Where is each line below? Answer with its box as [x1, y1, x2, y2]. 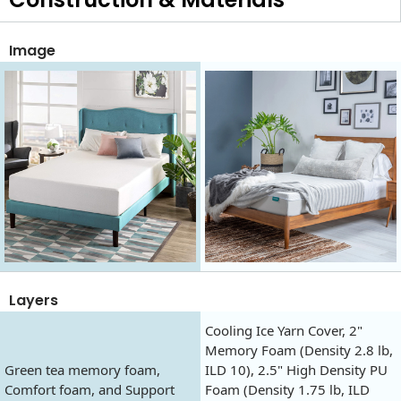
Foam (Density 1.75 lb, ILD [205, 380, 370, 398]
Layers [9, 289, 58, 311]
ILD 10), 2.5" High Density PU [205, 360, 388, 379]
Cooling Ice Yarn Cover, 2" [205, 320, 363, 339]
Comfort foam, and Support [4, 380, 175, 398]
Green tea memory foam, [4, 360, 160, 379]
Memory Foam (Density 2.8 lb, [205, 340, 393, 359]
